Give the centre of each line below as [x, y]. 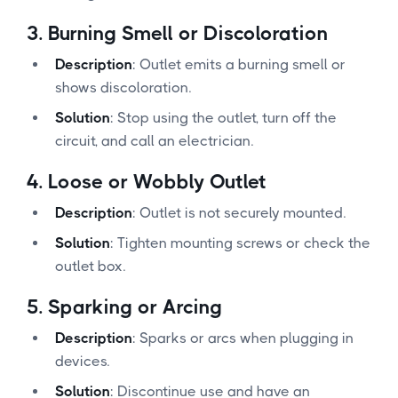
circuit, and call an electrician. [154, 140]
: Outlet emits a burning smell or [239, 64]
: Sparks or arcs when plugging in [243, 338]
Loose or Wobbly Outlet [157, 181]
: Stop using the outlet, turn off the [223, 117]
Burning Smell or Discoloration [188, 33]
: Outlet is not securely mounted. [239, 212]
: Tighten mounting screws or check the [240, 243]
